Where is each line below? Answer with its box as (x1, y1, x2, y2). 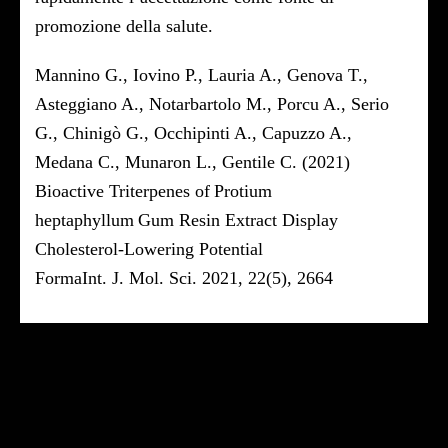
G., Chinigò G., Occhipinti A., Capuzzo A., (35, 123, 352, 143)
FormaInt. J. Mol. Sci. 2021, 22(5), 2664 (35, 268, 333, 288)
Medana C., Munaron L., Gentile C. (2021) (35, 152, 350, 172)
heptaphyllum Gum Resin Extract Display (35, 210, 338, 230)
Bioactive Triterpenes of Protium (35, 181, 272, 201)
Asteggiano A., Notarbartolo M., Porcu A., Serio (35, 94, 389, 114)
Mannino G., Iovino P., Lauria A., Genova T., (35, 65, 368, 85)
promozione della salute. (35, 16, 213, 36)
